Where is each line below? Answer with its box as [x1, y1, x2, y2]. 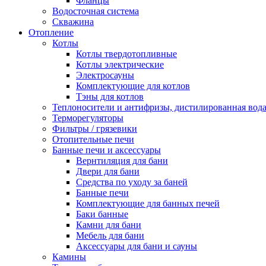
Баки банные [76, 208, 128, 219]
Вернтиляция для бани [76, 155, 168, 166]
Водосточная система [52, 5, 139, 16]
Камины [52, 251, 86, 262]
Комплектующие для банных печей [76, 198, 220, 208]
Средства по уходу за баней [76, 176, 188, 187]
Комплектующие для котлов [76, 80, 190, 91]
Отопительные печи [52, 134, 134, 144]
